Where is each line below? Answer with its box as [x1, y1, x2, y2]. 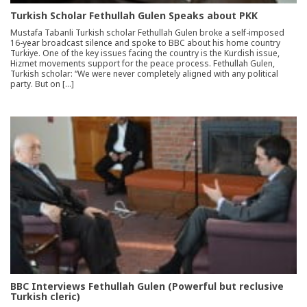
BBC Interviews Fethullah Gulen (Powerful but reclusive [10, 279, 284, 293]
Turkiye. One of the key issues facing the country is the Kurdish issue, [10, 47, 280, 59]
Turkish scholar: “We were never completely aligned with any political [10, 67, 278, 79]
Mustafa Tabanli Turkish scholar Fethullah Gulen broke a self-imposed [10, 26, 284, 38]
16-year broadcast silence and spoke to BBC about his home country [10, 36, 280, 49]
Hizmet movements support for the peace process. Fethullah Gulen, [10, 57, 275, 69]
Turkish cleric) [10, 289, 80, 303]
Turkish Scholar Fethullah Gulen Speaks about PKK [10, 8, 258, 22]
